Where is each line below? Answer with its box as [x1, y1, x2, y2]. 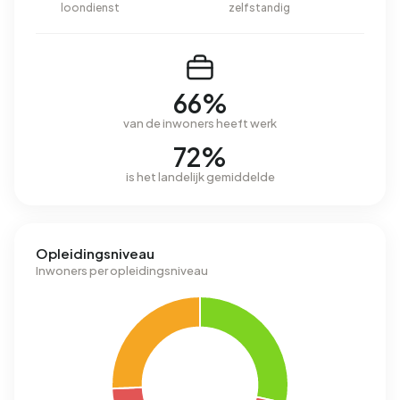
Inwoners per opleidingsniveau [36, 263, 208, 278]
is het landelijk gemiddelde [125, 170, 275, 184]
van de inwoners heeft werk [123, 116, 277, 130]
